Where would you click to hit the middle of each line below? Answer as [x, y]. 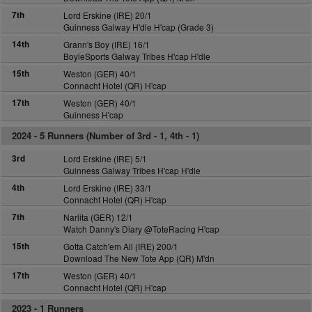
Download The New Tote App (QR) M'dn [139, 258]
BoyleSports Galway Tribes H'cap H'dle [136, 56]
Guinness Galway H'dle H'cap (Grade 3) [138, 27]
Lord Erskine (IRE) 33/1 [107, 188]
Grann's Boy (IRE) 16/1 [106, 44]
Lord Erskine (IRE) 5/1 [105, 158]
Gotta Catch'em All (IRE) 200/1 [120, 246]
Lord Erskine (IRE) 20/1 [107, 15]
